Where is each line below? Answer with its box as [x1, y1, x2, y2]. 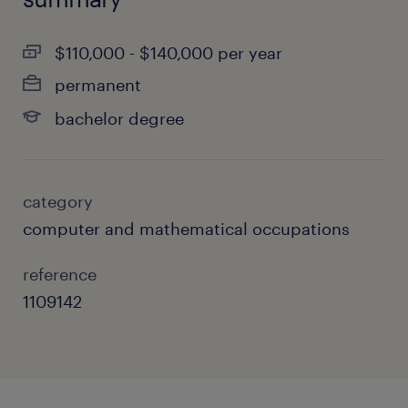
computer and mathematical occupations [23, 219, 350, 239]
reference [23, 264, 97, 284]
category [23, 191, 93, 211]
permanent [55, 75, 141, 95]
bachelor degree [55, 108, 184, 128]
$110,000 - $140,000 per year [55, 43, 282, 63]
